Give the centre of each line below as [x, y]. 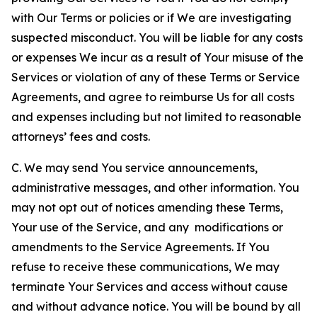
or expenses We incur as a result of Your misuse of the [157, 57]
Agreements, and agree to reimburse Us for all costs [153, 97]
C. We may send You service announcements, [134, 168]
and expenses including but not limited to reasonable [156, 117]
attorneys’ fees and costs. [81, 137]
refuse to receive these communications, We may [145, 267]
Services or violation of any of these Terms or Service [156, 77]
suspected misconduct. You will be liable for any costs [157, 38]
